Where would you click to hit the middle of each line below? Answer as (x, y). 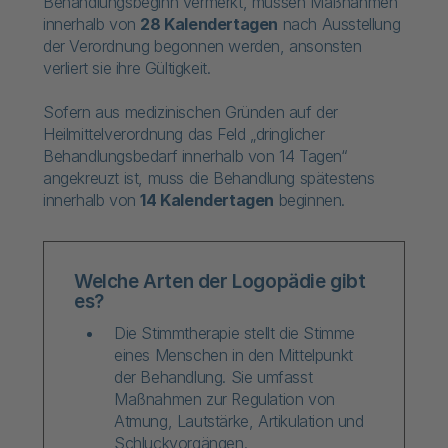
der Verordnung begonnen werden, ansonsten (202, 46)
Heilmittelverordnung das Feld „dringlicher (184, 134)
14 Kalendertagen (207, 200)
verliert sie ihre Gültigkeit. (127, 68)
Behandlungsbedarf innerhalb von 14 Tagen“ (195, 156)
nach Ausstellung (339, 24)
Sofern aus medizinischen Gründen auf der (191, 112)
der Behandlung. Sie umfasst (213, 377)
